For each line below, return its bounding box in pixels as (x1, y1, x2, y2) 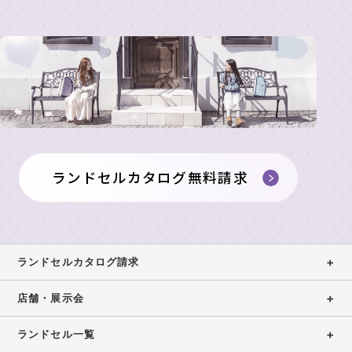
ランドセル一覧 (17, 327, 95, 340)
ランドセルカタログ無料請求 (51, 167, 249, 188)
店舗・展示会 (17, 291, 84, 304)
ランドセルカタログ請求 (17, 255, 139, 268)
